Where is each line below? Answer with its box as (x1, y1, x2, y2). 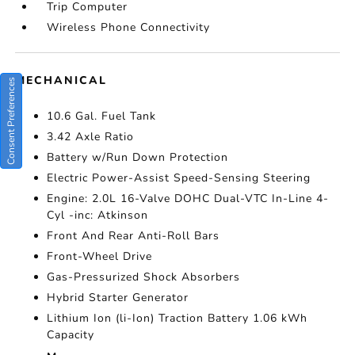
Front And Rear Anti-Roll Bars (47, 228, 220, 243)
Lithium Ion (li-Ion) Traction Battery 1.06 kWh (47, 311, 308, 326)
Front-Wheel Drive (47, 249, 153, 264)
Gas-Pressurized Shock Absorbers (47, 269, 241, 284)
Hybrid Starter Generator (47, 290, 189, 305)
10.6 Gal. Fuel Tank (47, 109, 157, 124)
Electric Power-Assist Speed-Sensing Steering (47, 170, 311, 185)
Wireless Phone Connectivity (47, 20, 211, 35)
